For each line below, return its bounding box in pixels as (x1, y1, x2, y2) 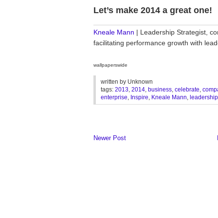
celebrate (175, 86, 200, 93)
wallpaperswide (93, 62, 127, 68)
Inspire (130, 94, 148, 101)
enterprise (101, 94, 127, 101)
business (148, 86, 172, 93)
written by (101, 78, 127, 85)
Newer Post (93, 134, 126, 142)
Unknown (127, 78, 153, 85)
